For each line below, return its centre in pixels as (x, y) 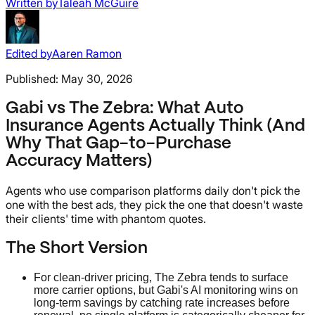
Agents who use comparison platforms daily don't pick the (153, 191)
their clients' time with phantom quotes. (106, 219)
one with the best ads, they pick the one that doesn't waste (154, 205)
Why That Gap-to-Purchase (118, 143)
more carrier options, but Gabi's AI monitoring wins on (166, 290)
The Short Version (77, 249)
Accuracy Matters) (79, 161)
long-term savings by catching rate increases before (162, 303)
